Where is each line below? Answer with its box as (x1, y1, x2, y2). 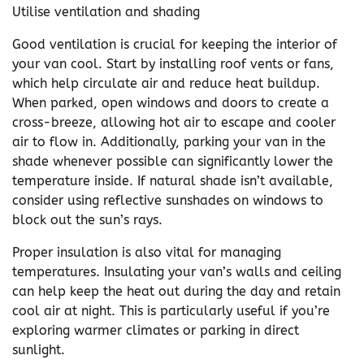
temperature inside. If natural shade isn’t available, (12, 173, 333, 188)
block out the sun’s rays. (12, 212, 162, 227)
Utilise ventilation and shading (12, 4, 200, 19)
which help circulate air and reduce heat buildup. (12, 76, 320, 91)
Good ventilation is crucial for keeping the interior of (12, 37, 337, 52)
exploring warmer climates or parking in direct (12, 323, 299, 338)
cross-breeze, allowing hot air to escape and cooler (12, 115, 336, 130)
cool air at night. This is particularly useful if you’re (12, 303, 330, 318)
